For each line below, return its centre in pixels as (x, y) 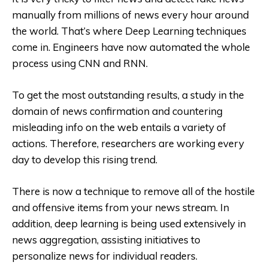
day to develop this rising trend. (85, 160)
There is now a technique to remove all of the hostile (133, 191)
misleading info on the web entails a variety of (119, 127)
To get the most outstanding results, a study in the (128, 95)
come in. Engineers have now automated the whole (131, 47)
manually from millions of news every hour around (130, 15)
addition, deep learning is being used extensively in (129, 224)
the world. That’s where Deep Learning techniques (129, 31)
